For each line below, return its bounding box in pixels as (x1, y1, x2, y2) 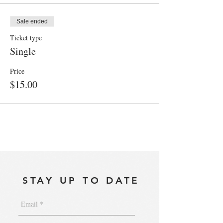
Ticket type (10, 33, 42, 43)
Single (10, 44, 36, 58)
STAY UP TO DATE (22, 175, 140, 187)
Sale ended (16, 18, 48, 25)
